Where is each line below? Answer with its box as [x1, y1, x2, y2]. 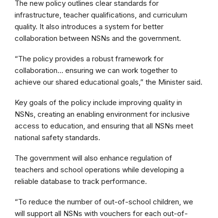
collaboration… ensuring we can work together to [15, 66, 178, 75]
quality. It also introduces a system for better [15, 22, 163, 32]
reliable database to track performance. [15, 177, 147, 186]
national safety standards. [15, 133, 100, 143]
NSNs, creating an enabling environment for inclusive [15, 109, 190, 119]
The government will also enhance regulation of [15, 153, 172, 163]
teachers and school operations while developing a [15, 165, 184, 175]
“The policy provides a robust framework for [15, 54, 163, 64]
